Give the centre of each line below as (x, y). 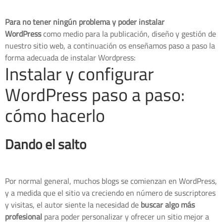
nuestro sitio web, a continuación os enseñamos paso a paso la (110, 46)
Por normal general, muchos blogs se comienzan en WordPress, (111, 181)
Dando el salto (46, 145)
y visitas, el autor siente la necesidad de (73, 205)
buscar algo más (168, 205)
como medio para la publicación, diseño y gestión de (129, 34)
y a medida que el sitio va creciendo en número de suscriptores (110, 193)
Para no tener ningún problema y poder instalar (85, 22)
